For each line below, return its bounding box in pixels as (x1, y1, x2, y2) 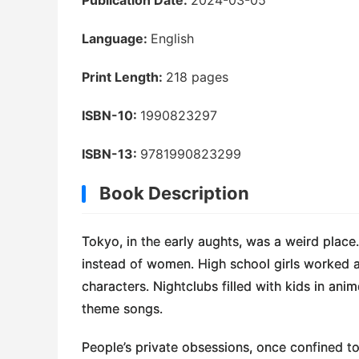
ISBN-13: (82, 145, 140, 162)
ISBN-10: (82, 107, 140, 123)
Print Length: (82, 68, 166, 85)
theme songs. (82, 300, 163, 317)
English (151, 30, 194, 46)
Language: (82, 30, 151, 46)
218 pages (166, 68, 228, 85)
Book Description (99, 182, 249, 204)
